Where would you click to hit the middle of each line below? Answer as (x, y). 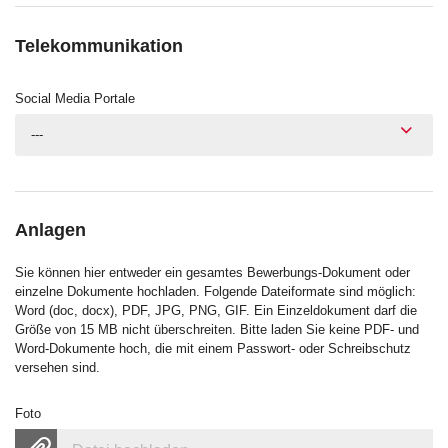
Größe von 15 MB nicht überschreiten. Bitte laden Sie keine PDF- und (217, 330)
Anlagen (50, 230)
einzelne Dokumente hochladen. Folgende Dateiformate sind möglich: (215, 292)
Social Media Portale (75, 98)
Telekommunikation (99, 45)
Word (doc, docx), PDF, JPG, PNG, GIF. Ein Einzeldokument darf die (216, 311)
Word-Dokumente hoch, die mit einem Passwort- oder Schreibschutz (213, 349)
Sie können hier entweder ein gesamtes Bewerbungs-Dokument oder (212, 273)
